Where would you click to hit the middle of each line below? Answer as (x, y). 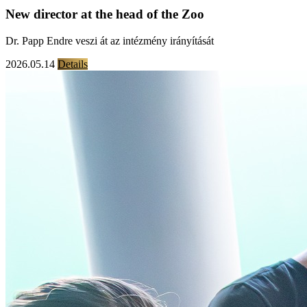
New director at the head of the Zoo (105, 14)
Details (73, 64)
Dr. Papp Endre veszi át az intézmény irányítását (110, 40)
